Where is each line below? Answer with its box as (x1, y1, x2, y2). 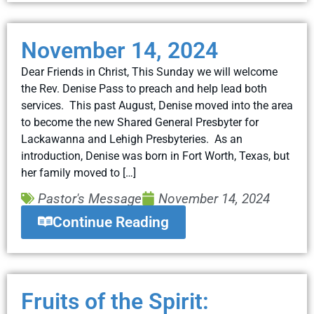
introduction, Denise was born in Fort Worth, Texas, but (21, 149, 289, 163)
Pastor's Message (38, 190, 142, 207)
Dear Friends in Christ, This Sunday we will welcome (21, 65, 278, 79)
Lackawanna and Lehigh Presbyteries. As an (21, 132, 243, 146)
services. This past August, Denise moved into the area (21, 99, 293, 113)
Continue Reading (52, 213, 169, 231)
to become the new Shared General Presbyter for (21, 116, 259, 130)
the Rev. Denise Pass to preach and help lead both (21, 82, 267, 96)
